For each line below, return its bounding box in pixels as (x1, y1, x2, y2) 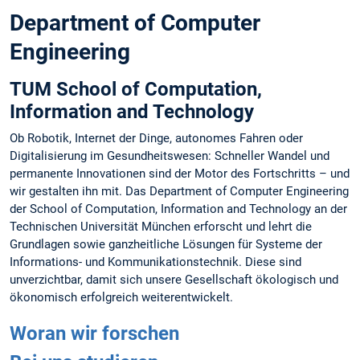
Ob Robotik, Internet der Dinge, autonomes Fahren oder (10, 130, 303, 145)
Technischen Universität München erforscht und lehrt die (10, 219, 312, 234)
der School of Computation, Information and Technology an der (10, 201, 347, 216)
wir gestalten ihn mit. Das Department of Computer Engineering (10, 183, 349, 198)
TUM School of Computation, (10, 77, 262, 100)
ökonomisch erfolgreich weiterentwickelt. (10, 289, 233, 305)
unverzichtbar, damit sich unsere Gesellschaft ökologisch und (10, 272, 338, 287)
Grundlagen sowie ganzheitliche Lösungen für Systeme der (10, 236, 322, 252)
